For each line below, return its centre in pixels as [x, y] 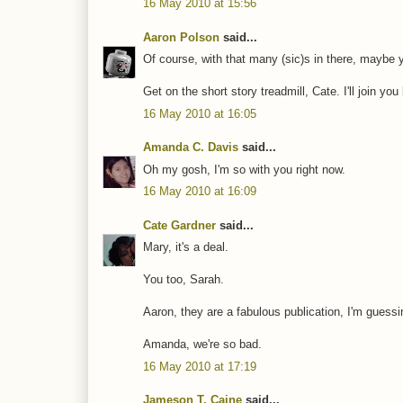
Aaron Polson [181, 37]
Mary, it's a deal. [186, 247]
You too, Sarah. [184, 280]
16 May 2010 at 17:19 [200, 366]
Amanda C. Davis [191, 148]
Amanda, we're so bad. [202, 345]
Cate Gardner [179, 225]
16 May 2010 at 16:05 [200, 113]
